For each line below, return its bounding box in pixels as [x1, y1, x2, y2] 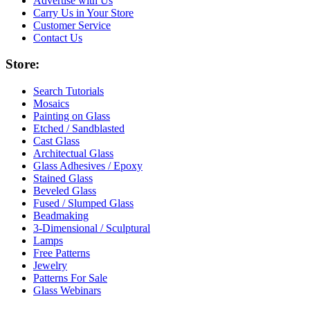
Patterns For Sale [33, 272, 107, 284]
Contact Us [33, 31, 82, 44]
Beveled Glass [33, 185, 96, 197]
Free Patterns [33, 247, 90, 259]
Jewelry [33, 259, 67, 272]
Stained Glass [33, 172, 93, 185]
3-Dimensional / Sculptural [33, 222, 150, 235]
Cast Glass [33, 135, 80, 147]
